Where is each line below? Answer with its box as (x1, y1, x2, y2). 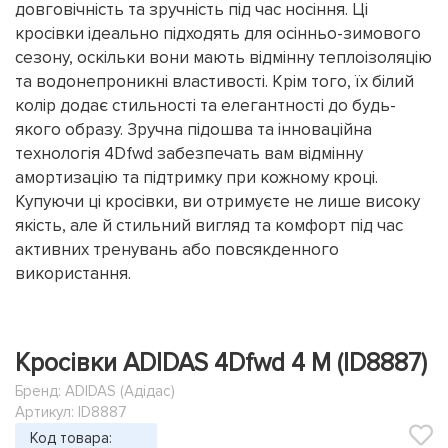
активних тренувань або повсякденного (15, 239, 339, 260)
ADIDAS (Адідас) (65, 382, 175, 400)
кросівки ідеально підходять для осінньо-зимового (15, 23, 421, 44)
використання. (15, 263, 131, 284)
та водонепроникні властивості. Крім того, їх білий (15, 71, 414, 92)
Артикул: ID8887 (15, 403, 127, 421)
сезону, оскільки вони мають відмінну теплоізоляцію (15, 47, 432, 68)
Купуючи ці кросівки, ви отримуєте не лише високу (15, 191, 420, 212)
